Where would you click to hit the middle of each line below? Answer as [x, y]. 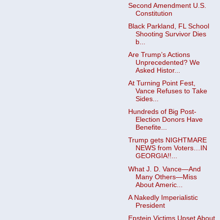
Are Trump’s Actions [159, 55]
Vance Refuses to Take [171, 91]
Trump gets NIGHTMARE [167, 140]
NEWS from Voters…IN [171, 148]
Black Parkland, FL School [168, 26]
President [150, 205]
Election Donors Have [169, 120]
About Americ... [159, 185]
